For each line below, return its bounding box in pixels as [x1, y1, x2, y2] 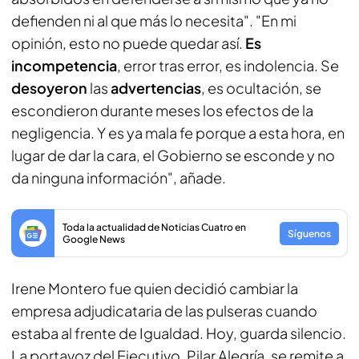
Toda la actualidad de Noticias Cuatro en [63, 221, 246, 233]
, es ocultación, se [201, 79, 321, 97]
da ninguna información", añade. [11, 168, 226, 187]
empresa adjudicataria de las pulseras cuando [11, 301, 317, 320]
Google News [63, 233, 125, 245]
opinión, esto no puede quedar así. [11, 34, 245, 52]
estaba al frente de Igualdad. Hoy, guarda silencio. [11, 324, 346, 342]
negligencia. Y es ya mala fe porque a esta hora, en [11, 123, 345, 142]
